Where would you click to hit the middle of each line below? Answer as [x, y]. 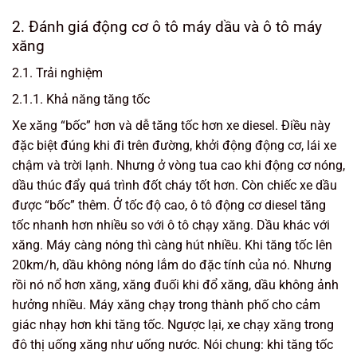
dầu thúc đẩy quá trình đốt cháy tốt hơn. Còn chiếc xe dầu [175, 186]
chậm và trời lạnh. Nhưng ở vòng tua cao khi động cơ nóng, [178, 166]
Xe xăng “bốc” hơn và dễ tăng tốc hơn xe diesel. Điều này [171, 126]
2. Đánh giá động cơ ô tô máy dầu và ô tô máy [167, 26]
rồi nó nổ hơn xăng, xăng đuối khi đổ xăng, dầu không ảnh [175, 285]
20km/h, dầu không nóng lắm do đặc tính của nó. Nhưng [172, 265]
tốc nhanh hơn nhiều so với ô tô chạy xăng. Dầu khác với [171, 226]
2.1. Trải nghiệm [57, 73]
